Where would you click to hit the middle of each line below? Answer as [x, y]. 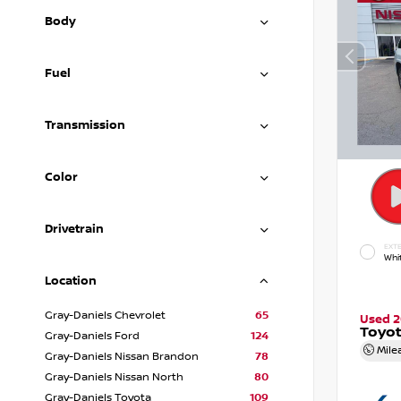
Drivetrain [74, 229]
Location [71, 281]
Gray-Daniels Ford [92, 336]
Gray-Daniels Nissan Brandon [122, 357]
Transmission [85, 125]
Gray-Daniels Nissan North [114, 377]
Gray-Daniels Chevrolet [105, 316]
